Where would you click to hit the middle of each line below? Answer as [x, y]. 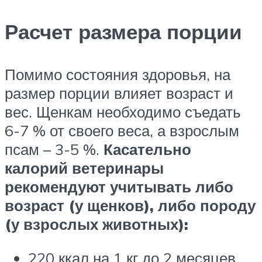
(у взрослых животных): [99, 224]
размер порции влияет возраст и [119, 93]
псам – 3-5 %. [54, 149]
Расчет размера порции [126, 31]
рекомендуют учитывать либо [119, 186]
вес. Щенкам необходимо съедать [123, 111]
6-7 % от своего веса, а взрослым [122, 130]
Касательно [147, 149]
